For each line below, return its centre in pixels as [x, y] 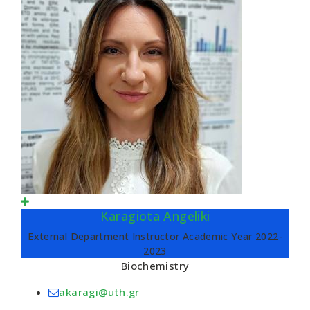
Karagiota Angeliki [155, 216]
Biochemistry [155, 266]
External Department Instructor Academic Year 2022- [155, 236]
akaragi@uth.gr [99, 292]
